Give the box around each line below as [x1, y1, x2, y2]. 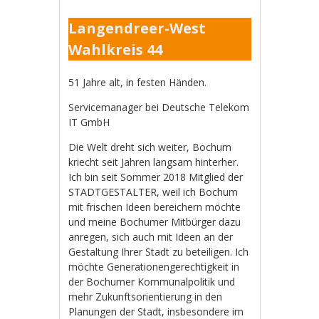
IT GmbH [68, 115, 110, 129]
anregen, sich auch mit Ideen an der [68, 230, 234, 244]
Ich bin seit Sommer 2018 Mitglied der [68, 170, 244, 184]
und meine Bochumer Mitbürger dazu [68, 215, 241, 229]
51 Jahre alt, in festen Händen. [68, 75, 207, 89]
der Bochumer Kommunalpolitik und [68, 275, 236, 288]
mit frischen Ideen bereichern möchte [68, 200, 241, 214]
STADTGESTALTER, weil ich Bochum [68, 185, 239, 199]
